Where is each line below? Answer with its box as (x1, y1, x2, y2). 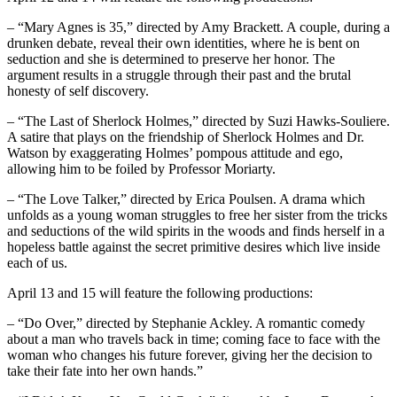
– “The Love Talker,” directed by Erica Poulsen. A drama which (7, 191, 365, 207)
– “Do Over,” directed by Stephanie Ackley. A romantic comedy (7, 315, 365, 331)
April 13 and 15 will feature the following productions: (7, 285, 313, 301)
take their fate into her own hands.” (7, 363, 203, 379)
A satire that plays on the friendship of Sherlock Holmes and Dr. (7, 129, 364, 145)
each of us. (7, 255, 67, 271)
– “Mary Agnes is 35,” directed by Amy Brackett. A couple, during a (7, 19, 390, 35)
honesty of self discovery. (7, 83, 149, 99)
